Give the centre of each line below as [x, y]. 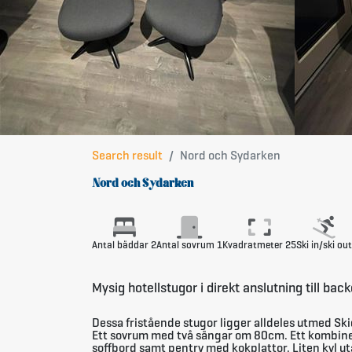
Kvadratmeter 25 [259, 245]
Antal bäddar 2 [124, 245]
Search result [127, 155]
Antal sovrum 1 [189, 245]
